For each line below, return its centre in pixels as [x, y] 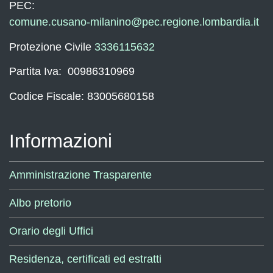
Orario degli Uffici [51, 231]
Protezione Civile [52, 47]
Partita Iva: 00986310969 [72, 71]
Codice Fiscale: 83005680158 [82, 96]
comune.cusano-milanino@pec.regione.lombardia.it [134, 22]
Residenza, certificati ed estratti [85, 259]
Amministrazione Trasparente [80, 175]
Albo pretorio [40, 203]
